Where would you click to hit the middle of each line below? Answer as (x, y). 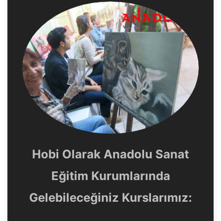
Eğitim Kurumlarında (110, 176)
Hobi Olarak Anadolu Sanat (110, 154)
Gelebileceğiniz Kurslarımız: (110, 198)
